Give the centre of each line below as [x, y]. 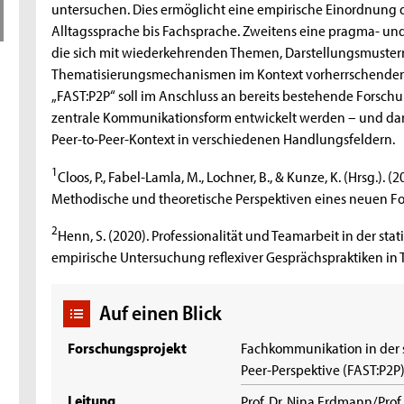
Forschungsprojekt [128, 348]
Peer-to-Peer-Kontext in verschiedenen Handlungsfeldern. [224, 138]
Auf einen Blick [160, 313]
